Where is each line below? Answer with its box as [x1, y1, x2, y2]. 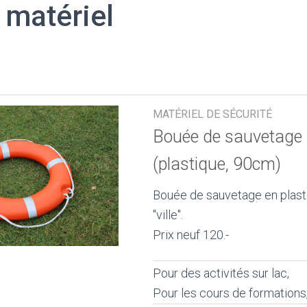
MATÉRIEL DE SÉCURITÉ [153, 108, 273, 121]
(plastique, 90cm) [153, 154, 282, 174]
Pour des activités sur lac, [153, 266, 290, 281]
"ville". [153, 208, 184, 222]
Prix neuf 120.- [153, 228, 230, 242]
